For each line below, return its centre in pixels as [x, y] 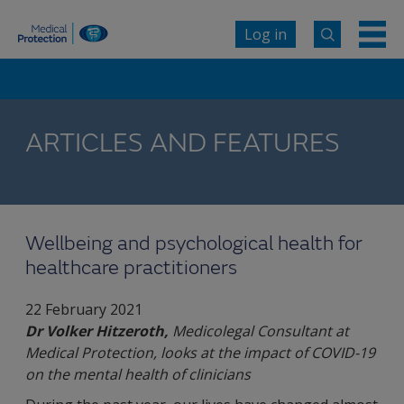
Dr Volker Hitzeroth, [99, 331]
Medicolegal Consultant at [261, 331]
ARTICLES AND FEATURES [183, 143]
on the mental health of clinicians [138, 374]
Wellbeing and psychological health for [194, 244]
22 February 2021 [84, 309]
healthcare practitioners [131, 268]
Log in [266, 34]
